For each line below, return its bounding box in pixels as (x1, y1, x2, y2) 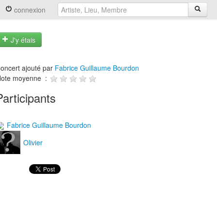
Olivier (21, 138, 43, 147)
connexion (12, 5, 46, 15)
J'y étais (9, 35, 35, 45)
